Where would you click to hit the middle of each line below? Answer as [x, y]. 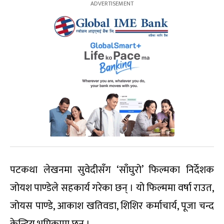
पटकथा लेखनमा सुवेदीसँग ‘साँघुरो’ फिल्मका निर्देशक [112, 170]
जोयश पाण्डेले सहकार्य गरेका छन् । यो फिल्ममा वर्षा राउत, [112, 188]
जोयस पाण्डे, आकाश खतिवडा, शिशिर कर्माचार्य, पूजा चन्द [112, 206]
